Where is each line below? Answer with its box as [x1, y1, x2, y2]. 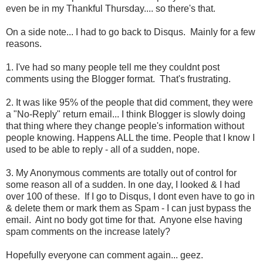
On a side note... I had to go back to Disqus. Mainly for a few [6, 27, 255, 38]
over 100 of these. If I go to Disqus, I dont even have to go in [6, 191, 255, 202]
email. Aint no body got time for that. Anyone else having [6, 215, 242, 225]
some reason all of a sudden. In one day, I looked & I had [6, 180, 240, 190]
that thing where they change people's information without [6, 121, 244, 131]
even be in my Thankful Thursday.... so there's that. [6, 4, 215, 14]
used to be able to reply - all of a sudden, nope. [6, 144, 202, 155]
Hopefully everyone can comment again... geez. [6, 250, 203, 261]
